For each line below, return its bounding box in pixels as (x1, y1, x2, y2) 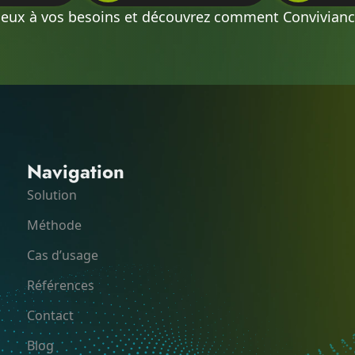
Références (27, 277, 94, 295)
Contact (27, 307, 74, 325)
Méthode (27, 216, 82, 235)
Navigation (27, 158, 124, 186)
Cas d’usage (27, 246, 98, 265)
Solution (27, 186, 77, 204)
